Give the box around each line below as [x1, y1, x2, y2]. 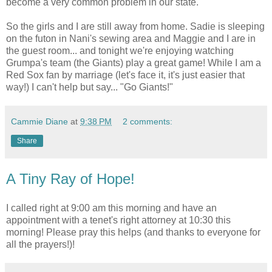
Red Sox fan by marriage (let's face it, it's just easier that [6, 70, 245, 81]
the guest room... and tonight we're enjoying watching [6, 46, 234, 56]
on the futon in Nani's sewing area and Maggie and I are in [6, 33, 256, 44]
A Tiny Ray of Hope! [6, 171, 135, 188]
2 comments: [123, 117, 173, 127]
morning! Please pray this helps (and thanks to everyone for [6, 226, 260, 237]
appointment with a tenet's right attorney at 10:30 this [6, 214, 231, 225]
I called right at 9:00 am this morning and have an [6, 202, 217, 213]
